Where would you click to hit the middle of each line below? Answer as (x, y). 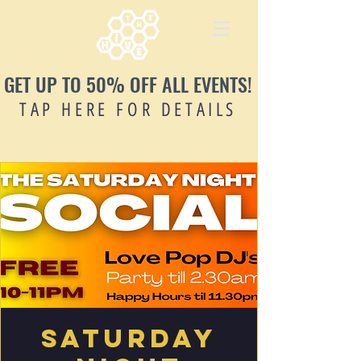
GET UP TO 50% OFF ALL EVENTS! (128, 84)
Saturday (129, 338)
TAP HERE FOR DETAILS (128, 110)
